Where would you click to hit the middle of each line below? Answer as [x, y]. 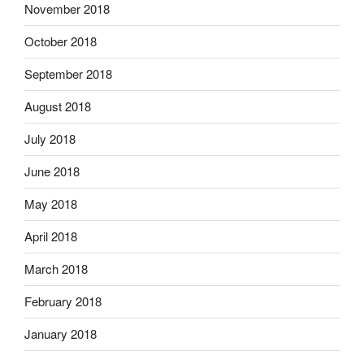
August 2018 [58, 106]
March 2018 [56, 269]
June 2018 [52, 171]
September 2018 [68, 74]
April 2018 [51, 236]
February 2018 [63, 301]
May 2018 [51, 204]
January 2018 [61, 334]
